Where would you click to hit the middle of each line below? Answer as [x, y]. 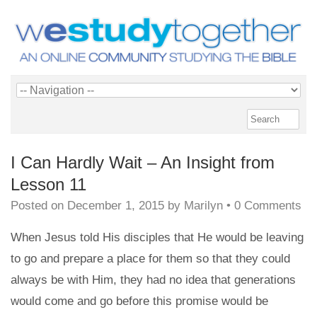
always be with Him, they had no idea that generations [153, 279]
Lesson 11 [48, 184]
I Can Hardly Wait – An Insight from [143, 162]
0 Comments [268, 205]
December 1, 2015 [116, 205]
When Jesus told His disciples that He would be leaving [157, 237]
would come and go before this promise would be [139, 301]
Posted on [39, 205]
